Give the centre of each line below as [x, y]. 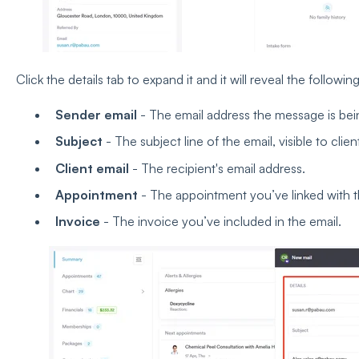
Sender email [96, 115]
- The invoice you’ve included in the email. [222, 221]
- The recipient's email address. [217, 168]
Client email [92, 168]
